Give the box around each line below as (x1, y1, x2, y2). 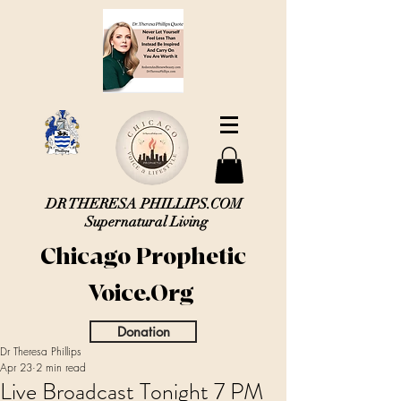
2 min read (36, 359, 86, 375)
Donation (116, 322, 170, 340)
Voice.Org (87, 278, 200, 308)
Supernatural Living (84, 212, 211, 231)
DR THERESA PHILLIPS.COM (46, 194, 250, 213)
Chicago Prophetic (40, 242, 246, 271)
